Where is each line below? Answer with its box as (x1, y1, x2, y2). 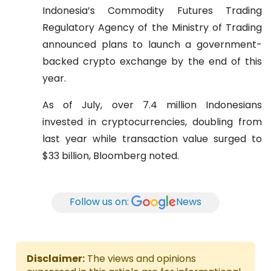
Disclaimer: (27, 251, 85, 266)
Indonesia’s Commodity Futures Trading (42, 3, 262, 18)
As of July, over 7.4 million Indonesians (42, 97, 262, 112)
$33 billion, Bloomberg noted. (42, 148, 179, 163)
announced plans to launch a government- (42, 37, 262, 51)
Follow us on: (70, 195, 129, 209)
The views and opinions (85, 251, 196, 266)
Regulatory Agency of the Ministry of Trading (42, 20, 262, 34)
